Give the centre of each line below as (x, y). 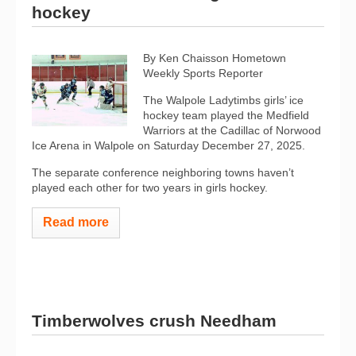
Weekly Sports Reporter (203, 73)
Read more (76, 222)
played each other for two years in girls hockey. (150, 188)
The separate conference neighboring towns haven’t (163, 172)
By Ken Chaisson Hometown (215, 58)
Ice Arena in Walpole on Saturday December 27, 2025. (168, 145)
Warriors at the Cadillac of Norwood (232, 130)
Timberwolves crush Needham (154, 320)
